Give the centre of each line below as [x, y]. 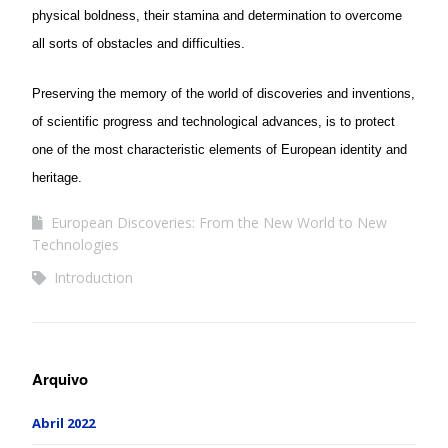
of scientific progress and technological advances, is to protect [213, 122]
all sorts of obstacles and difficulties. [138, 44]
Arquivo [60, 379]
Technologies [75, 245]
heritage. [57, 178]
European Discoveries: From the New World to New [219, 223]
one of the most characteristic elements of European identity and [219, 150]
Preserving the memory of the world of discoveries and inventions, [223, 94]
